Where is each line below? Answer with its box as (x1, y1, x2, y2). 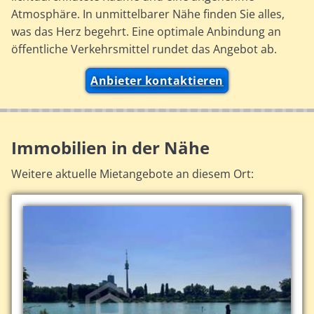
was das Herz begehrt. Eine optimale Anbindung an (11, 23, 282, 39)
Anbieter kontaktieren (90, 73, 224, 89)
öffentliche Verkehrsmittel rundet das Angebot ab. (11, 41, 278, 57)
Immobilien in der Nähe (11, 135, 210, 159)
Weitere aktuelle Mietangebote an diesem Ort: (11, 165, 254, 182)
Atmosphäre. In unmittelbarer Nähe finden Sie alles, (11, 6, 285, 22)
